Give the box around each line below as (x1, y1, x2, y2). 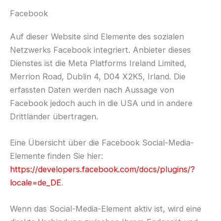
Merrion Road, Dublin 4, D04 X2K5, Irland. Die (10, 71, 185, 81)
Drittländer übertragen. (10, 111, 98, 121)
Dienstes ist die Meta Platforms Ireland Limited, (10, 58, 186, 68)
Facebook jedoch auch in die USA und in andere (10, 98, 192, 108)
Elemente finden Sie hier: (10, 151, 103, 161)
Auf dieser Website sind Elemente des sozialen (10, 31, 184, 41)
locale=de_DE (10, 178, 61, 188)
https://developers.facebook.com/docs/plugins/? (10, 164, 195, 175)
